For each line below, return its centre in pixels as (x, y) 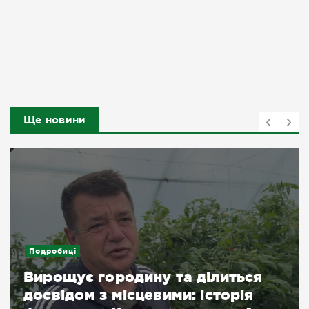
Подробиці (52, 251)
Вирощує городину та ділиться (143, 277)
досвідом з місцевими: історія (139, 295)
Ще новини (55, 119)
